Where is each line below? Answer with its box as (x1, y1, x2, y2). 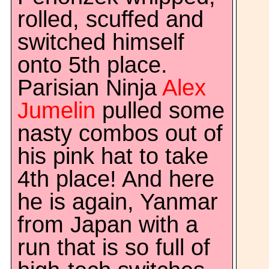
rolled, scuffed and (17, 7, 204, 32)
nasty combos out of (17, 121, 223, 146)
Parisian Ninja (17, 75, 162, 100)
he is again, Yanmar (17, 189, 218, 214)
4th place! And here (17, 166, 214, 192)
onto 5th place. (17, 52, 168, 77)
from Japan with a (17, 212, 198, 237)
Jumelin (17, 98, 95, 123)
